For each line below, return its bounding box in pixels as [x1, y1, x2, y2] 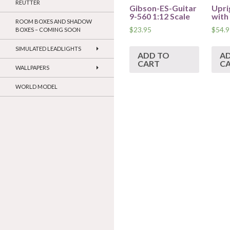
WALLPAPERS [15, 64, 49, 71]
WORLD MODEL [15, 83, 57, 90]
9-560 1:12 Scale [129, 11, 190, 21]
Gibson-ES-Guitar [129, 3, 197, 13]
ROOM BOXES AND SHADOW [15, 18, 92, 25]
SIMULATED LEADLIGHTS [15, 45, 81, 52]
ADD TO [138, 50, 169, 61]
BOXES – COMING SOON [15, 26, 81, 33]
